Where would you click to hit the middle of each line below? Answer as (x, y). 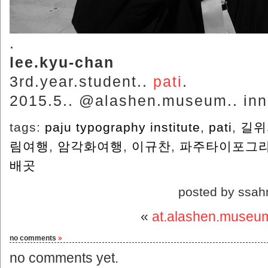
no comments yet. (64, 258)
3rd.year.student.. (81, 81)
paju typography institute (123, 127)
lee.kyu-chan (62, 62)
